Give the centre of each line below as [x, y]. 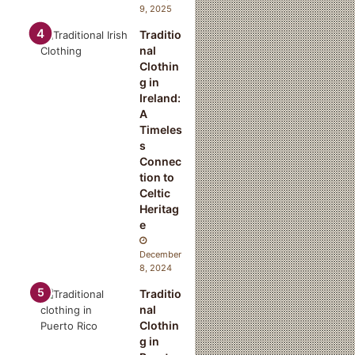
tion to [157, 177]
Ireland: [160, 97]
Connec [161, 161]
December [161, 254]
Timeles [161, 129]
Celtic [155, 193]
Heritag [160, 208]
